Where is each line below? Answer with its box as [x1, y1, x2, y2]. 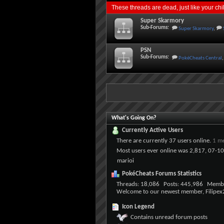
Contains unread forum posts [130, 214, 207, 220]
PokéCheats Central [178, 55, 222, 61]
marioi [117, 157, 134, 164]
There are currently [116, 137, 169, 144]
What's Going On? [111, 115, 156, 121]
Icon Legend [122, 203, 154, 210]
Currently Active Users [122, 127, 183, 134]
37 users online [169, 137, 209, 144]
